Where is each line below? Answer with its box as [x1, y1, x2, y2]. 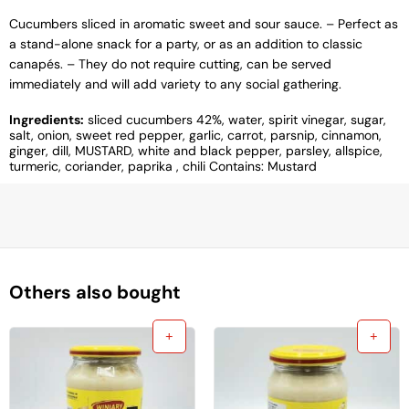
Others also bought [9, 280, 181, 305]
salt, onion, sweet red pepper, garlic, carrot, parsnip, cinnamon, [9, 127, 382, 144]
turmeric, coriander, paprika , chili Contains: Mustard [9, 158, 317, 175]
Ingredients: [9, 111, 84, 129]
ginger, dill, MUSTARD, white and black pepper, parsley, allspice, [9, 142, 383, 160]
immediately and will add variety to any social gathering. [9, 76, 341, 93]
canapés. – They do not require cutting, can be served [9, 56, 331, 73]
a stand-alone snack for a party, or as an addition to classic [9, 36, 362, 53]
